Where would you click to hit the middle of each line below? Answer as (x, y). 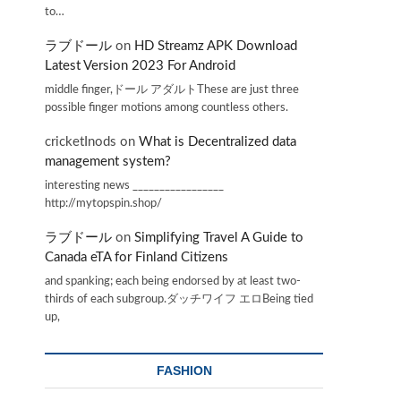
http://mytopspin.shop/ (103, 203)
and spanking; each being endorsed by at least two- (173, 281)
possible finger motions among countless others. (166, 107)
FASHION (184, 371)
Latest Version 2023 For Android (140, 66)
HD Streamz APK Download (216, 47)
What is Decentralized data (218, 142)
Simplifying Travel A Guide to (219, 238)
